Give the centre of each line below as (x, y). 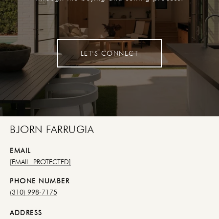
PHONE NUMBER (40, 181)
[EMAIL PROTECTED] (40, 162)
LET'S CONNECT (109, 54)
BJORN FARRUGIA (52, 130)
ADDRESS (26, 213)
